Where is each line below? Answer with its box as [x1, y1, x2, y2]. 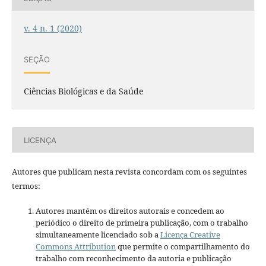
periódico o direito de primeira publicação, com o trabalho [35, 217, 248, 229]
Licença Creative [160, 229, 220, 240]
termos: [11, 180, 40, 192]
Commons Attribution [35, 241, 116, 252]
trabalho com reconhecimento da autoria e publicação [35, 253, 232, 264]
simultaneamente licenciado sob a [35, 229, 160, 240]
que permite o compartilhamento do [115, 241, 250, 252]
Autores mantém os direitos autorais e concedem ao [35, 205, 224, 217]
